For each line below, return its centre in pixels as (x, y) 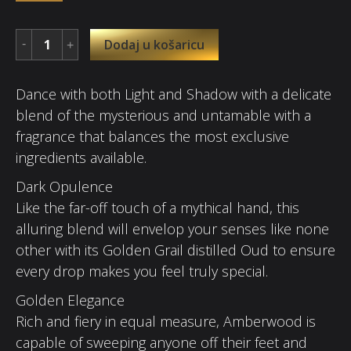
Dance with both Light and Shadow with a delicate (174, 94)
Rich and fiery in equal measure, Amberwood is (166, 321)
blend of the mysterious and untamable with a (163, 115)
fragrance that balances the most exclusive (152, 136)
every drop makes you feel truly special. (142, 271)
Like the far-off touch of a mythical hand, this (157, 207)
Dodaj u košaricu (154, 44)
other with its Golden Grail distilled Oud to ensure (175, 250)
